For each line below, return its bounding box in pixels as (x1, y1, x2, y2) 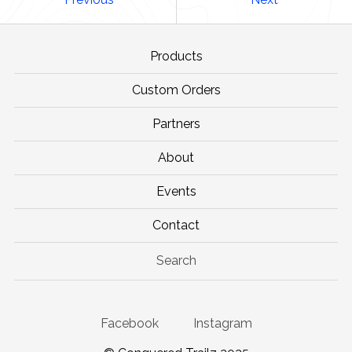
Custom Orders (131, 82, 221, 97)
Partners (152, 115, 200, 131)
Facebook (100, 315, 159, 331)
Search (156, 252, 196, 268)
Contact (152, 217, 200, 233)
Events (156, 183, 196, 199)
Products (149, 48, 203, 64)
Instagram (192, 315, 252, 331)
